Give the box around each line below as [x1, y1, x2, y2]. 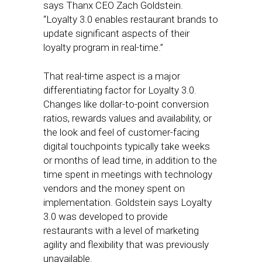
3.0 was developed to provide [43, 211, 168, 222]
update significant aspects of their [43, 27, 189, 39]
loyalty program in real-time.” [43, 42, 166, 53]
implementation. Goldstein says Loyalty [43, 196, 212, 208]
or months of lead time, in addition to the [43, 154, 217, 166]
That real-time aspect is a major [43, 70, 180, 82]
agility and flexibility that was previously [43, 239, 209, 250]
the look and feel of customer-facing [43, 126, 199, 138]
